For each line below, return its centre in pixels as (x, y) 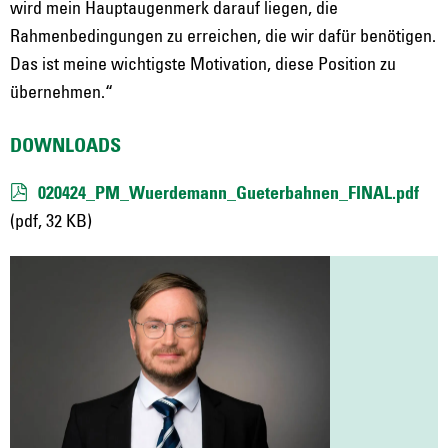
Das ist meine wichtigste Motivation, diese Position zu (203, 65)
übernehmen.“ (61, 93)
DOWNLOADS (65, 147)
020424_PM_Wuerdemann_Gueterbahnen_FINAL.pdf (228, 194)
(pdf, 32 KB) (51, 222)
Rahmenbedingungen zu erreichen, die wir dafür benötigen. (223, 37)
